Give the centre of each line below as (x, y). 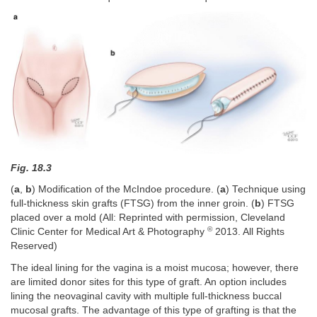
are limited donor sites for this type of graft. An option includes (149, 282)
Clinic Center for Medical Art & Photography (109, 232)
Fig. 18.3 (31, 168)
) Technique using (266, 190)
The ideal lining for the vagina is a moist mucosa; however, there (155, 267)
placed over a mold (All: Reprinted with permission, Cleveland (148, 218)
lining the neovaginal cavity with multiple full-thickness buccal (146, 296)
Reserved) (34, 246)
